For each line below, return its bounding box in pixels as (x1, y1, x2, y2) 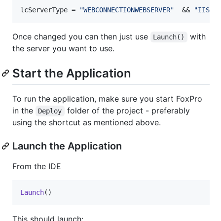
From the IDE (12, 161, 61, 171)
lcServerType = (20, 5, 79, 14)
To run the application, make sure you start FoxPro (12, 93, 202, 104)
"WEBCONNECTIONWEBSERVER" (79, 5, 174, 14)
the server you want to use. (12, 43, 114, 53)
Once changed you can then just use (12, 31, 150, 41)
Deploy (38, 107, 62, 115)
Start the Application (12, 66, 131, 80)
